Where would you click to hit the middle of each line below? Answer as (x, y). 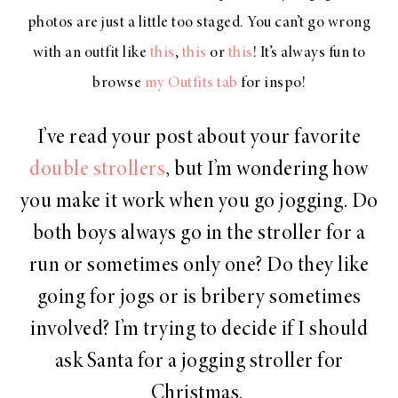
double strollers (98, 170)
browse (119, 83)
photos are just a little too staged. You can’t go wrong (199, 23)
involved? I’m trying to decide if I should (199, 330)
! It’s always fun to (309, 53)
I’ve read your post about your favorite (199, 138)
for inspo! (271, 83)
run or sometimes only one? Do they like (199, 266)
